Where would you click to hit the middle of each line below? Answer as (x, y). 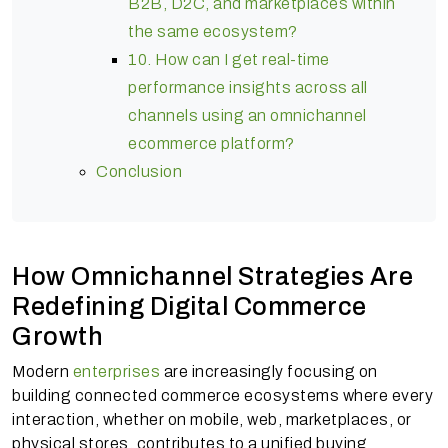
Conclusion (139, 171)
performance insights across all (248, 87)
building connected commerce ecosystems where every (222, 395)
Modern (42, 371)
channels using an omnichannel (247, 115)
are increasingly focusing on (269, 371)
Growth (57, 336)
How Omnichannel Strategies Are (212, 276)
